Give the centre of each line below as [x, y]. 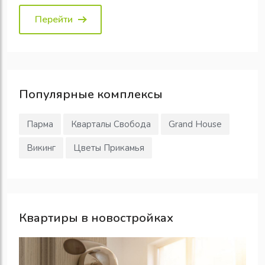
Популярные [56, 95]
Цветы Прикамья [109, 148]
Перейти [54, 20]
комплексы [128, 95]
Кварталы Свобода [111, 125]
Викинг [41, 148]
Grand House [195, 125]
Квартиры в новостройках [96, 218]
